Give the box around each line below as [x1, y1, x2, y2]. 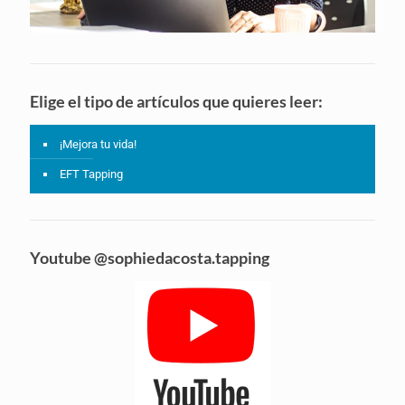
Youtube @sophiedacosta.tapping [30, 247, 269, 268]
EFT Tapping [60, 166, 123, 181]
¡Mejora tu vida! [60, 137, 137, 151]
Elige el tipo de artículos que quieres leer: [30, 90, 323, 111]
